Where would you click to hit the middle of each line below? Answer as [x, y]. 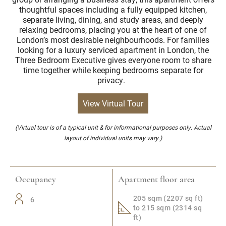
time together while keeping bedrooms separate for [113, 70]
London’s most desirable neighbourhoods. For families [113, 40]
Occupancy [36, 180]
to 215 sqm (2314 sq [167, 208]
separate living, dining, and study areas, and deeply [113, 19]
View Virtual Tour [113, 103]
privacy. [113, 80]
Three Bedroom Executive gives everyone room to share [113, 60]
